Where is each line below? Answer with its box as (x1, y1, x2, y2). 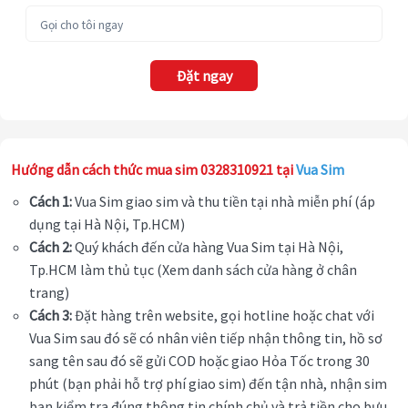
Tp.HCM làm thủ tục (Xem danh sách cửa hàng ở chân (29, 260, 357, 280)
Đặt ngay (176, 66, 232, 86)
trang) (29, 283, 69, 302)
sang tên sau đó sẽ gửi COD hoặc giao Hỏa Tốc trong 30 (29, 352, 370, 371)
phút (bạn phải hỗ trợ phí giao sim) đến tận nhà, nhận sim (29, 374, 387, 393)
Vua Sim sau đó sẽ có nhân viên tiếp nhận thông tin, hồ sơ (29, 329, 382, 348)
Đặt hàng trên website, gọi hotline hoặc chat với (72, 306, 374, 325)
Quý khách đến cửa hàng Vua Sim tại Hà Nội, (72, 238, 343, 257)
